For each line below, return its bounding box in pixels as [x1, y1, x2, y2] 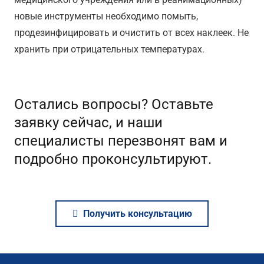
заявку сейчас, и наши [14, 114, 163, 131]
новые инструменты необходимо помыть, [14, 11, 198, 22]
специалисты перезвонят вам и [14, 133, 227, 150]
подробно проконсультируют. [14, 151, 212, 168]
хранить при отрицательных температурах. [14, 44, 204, 55]
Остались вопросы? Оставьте [14, 96, 213, 113]
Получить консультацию [82, 208, 192, 220]
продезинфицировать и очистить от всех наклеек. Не [14, 27, 249, 39]
